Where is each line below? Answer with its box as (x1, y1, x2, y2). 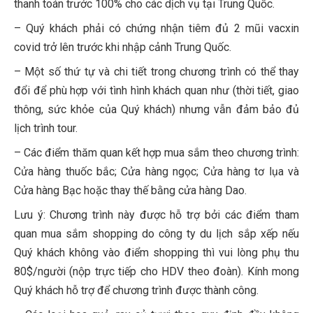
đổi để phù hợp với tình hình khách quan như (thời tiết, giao (14, 84, 299, 98)
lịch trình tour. (14, 122, 78, 136)
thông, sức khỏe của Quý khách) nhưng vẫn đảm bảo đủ (14, 103, 299, 117)
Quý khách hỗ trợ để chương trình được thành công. (14, 284, 259, 298)
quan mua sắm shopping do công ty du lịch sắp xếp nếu (14, 227, 299, 241)
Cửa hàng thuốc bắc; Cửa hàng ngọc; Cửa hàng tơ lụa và (14, 165, 299, 179)
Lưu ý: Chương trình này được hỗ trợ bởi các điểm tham (14, 208, 299, 222)
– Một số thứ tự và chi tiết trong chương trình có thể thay (14, 65, 299, 79)
